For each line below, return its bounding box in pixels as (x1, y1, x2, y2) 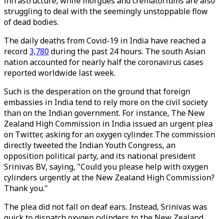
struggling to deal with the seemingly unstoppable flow (4, 6, 208, 17)
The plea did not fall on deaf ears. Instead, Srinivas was (4, 201, 207, 212)
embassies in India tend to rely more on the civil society (4, 97, 208, 108)
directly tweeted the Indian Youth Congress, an (4, 140, 175, 151)
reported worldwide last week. (4, 67, 115, 78)
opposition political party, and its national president (4, 151, 196, 161)
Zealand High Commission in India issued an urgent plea (4, 118, 213, 129)
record (4, 46, 29, 57)
